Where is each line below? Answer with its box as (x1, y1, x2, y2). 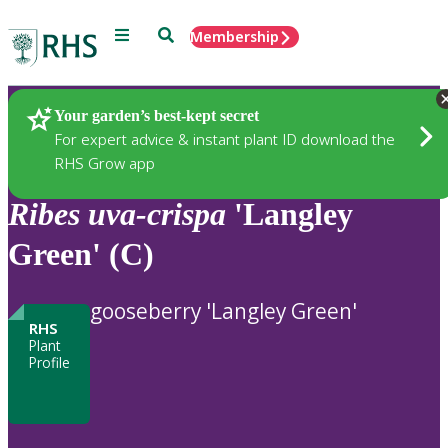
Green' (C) (8, 236, 154, 273)
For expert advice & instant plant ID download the (54, 128, 395, 149)
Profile (28, 352, 70, 372)
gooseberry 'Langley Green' (90, 296, 357, 325)
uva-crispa (88, 196, 226, 233)
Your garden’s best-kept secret (54, 106, 259, 124)
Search (157, 25, 204, 42)
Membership (190, 27, 279, 46)
